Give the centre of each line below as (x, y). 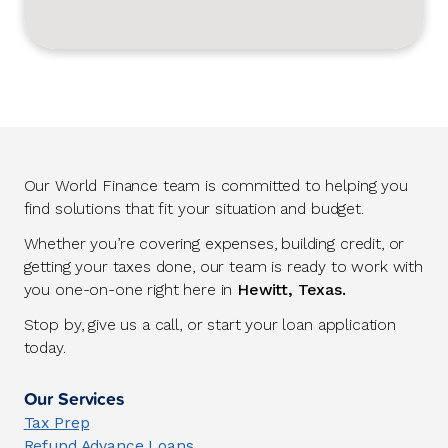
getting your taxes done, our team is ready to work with (223, 267)
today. (44, 348)
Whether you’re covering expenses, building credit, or (214, 244)
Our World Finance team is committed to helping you (215, 186)
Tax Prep (56, 422)
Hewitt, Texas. (291, 290)
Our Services (73, 398)
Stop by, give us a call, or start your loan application (209, 325)
